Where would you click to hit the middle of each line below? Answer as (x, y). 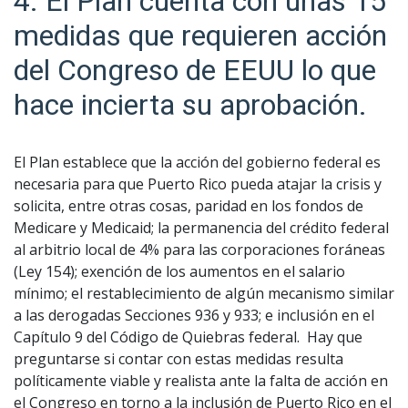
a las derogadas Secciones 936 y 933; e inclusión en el (194, 315)
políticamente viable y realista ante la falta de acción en (201, 380)
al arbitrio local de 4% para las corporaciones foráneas (199, 249)
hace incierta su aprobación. (190, 104)
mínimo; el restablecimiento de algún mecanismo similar (204, 293)
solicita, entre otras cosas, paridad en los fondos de (189, 205)
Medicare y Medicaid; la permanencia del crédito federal (201, 227)
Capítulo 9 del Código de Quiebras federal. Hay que (188, 337)
